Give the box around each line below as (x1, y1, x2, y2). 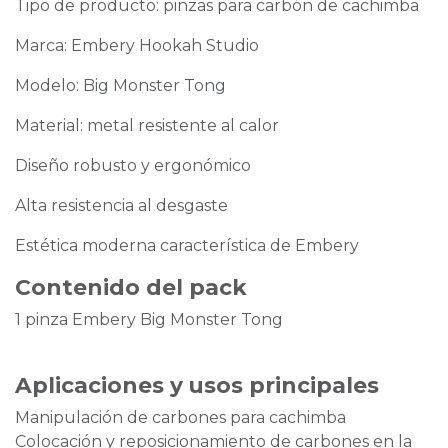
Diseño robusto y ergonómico (15, 156, 251, 176)
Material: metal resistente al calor (15, 116, 279, 136)
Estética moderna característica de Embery (15, 236, 359, 256)
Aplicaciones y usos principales (15, 372, 379, 399)
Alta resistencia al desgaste (15, 196, 228, 216)
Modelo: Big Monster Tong (15, 76, 226, 96)
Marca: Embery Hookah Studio (15, 36, 259, 56)
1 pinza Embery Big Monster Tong (15, 310, 283, 330)
